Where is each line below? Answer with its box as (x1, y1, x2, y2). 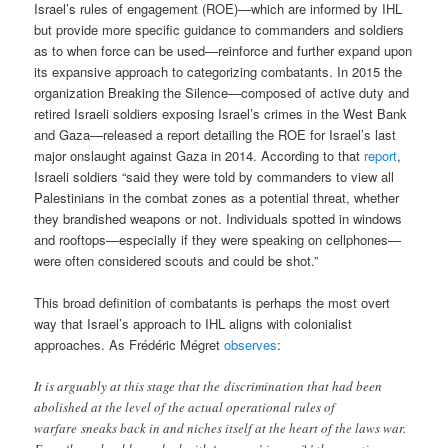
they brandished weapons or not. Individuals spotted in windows (34, 208, 403, 228)
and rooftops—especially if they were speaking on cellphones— (34, 229, 402, 249)
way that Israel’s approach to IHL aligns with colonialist (34, 314, 353, 334)
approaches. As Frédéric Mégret (34, 335, 225, 355)
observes (224, 335, 278, 355)
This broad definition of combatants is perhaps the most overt (34, 293, 391, 313)
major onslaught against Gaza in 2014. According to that (34, 145, 365, 165)
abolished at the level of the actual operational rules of (34, 398, 336, 417)
